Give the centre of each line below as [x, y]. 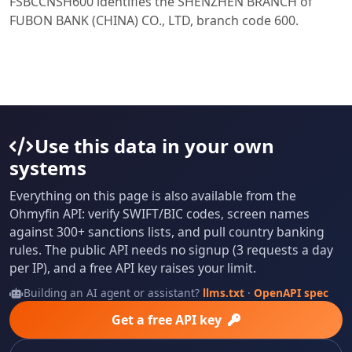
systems [48, 167]
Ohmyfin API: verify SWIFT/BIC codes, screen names [159, 213]
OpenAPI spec [291, 292]
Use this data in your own [154, 145]
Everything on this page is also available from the [153, 195]
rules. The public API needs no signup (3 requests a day [171, 249]
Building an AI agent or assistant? [113, 292]
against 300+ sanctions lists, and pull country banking [167, 231]
